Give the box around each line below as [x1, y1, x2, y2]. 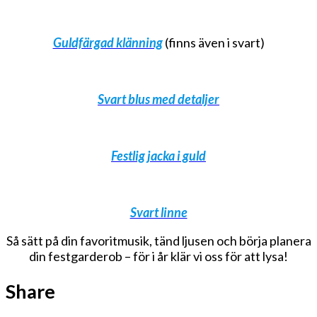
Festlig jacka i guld [111, 147, 206, 163]
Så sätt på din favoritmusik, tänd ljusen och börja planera [6, 232, 311, 248]
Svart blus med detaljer [98, 91, 219, 107]
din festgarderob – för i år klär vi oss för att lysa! [29, 248, 288, 264]
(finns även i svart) [162, 34, 265, 50]
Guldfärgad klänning [52, 34, 163, 50]
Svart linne [129, 204, 188, 220]
